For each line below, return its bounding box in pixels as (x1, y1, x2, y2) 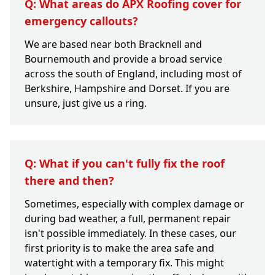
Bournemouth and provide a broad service (25, 52, 222, 66)
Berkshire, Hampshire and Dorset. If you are (25, 82, 230, 96)
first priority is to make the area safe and (25, 241, 214, 255)
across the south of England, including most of (25, 67, 242, 81)
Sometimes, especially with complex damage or (25, 197, 244, 211)
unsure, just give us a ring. (25, 96, 147, 110)
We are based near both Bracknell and (25, 37, 202, 52)
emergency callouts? (25, 14, 138, 29)
